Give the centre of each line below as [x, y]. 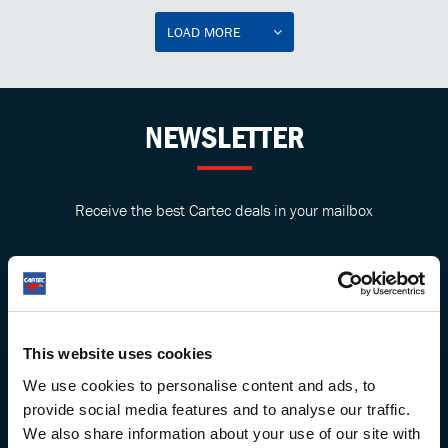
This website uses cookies [118, 353]
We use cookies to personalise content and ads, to [199, 385]
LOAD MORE [203, 32]
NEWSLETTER [224, 136]
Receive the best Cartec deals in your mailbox [224, 210]
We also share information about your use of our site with [222, 433]
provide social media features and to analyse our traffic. [217, 409]
